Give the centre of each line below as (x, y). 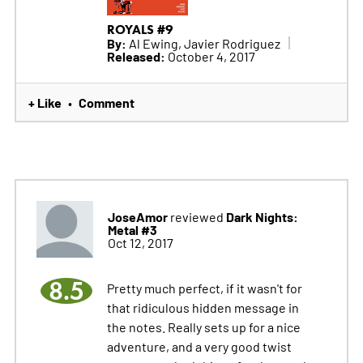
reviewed (196, 216)
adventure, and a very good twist (199, 346)
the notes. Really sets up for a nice (203, 326)
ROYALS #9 (140, 29)
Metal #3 (132, 229)
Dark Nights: (262, 216)
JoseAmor (137, 216)
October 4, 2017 (210, 56)
